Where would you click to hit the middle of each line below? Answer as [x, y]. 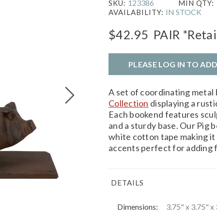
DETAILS [127, 182]
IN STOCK [184, 12]
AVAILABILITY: [137, 12]
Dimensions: [138, 206]
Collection [129, 103]
